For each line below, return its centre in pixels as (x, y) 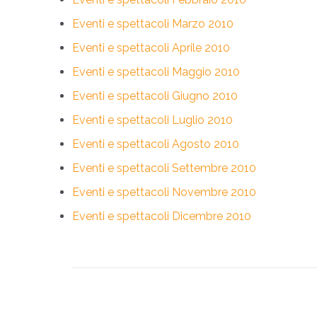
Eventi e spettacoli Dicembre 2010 (162, 216)
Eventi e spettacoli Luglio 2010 (152, 120)
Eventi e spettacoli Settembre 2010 (164, 168)
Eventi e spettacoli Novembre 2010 (164, 192)
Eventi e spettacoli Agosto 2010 (156, 144)
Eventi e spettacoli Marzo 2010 (153, 24)
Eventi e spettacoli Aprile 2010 (151, 48)
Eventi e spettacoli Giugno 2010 (155, 96)
